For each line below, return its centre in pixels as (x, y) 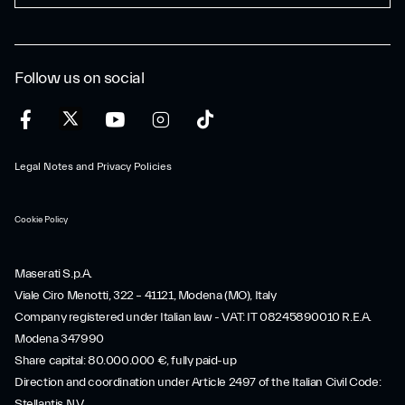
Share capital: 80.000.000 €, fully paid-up (126, 361)
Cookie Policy (41, 220)
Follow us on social (80, 78)
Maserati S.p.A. (53, 274)
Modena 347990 (59, 339)
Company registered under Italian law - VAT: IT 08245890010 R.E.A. (193, 317)
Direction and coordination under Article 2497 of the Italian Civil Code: (198, 382)
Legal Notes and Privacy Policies (93, 166)
